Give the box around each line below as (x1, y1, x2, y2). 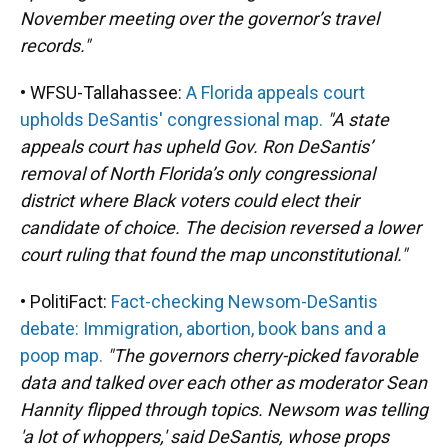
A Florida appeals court (186, 82, 365, 103)
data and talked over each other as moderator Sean (20, 372, 427, 393)
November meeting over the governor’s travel (20, 8, 379, 29)
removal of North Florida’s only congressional (20, 163, 375, 184)
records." (20, 35, 90, 56)
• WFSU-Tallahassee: (20, 82, 186, 103)
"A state (327, 109, 389, 130)
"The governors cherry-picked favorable (107, 345, 418, 366)
